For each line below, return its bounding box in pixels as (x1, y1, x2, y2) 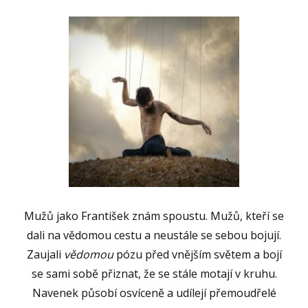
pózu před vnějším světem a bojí (113, 246, 282, 262)
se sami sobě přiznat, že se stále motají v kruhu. (31, 265, 277, 281)
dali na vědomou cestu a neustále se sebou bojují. (27, 227, 281, 243)
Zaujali (26, 246, 64, 262)
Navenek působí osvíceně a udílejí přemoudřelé (32, 285, 276, 300)
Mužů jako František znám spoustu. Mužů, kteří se (24, 208, 284, 223)
